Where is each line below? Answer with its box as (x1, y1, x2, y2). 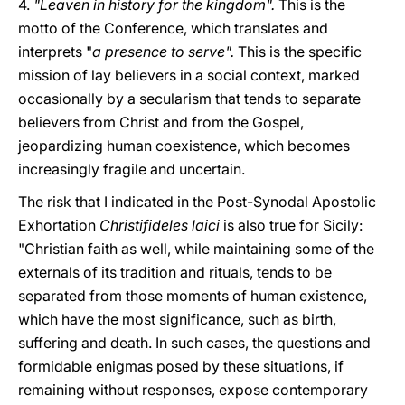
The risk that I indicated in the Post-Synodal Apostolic (18, 193, 376, 211)
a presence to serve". (92, 42, 238, 61)
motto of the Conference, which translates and (18, 19, 328, 37)
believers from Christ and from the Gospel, (18, 113, 304, 131)
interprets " (18, 42, 92, 61)
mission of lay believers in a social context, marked (18, 66, 360, 84)
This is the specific (238, 42, 362, 61)
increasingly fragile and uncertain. (18, 160, 245, 178)
